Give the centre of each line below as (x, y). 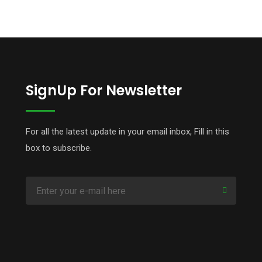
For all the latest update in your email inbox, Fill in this (127, 132)
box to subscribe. (59, 148)
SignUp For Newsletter (104, 90)
